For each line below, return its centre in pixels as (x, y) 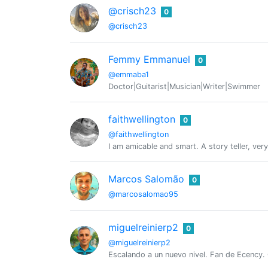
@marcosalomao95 (143, 194)
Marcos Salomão (146, 179)
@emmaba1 (129, 74)
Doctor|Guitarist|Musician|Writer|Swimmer (184, 86)
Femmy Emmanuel (149, 59)
